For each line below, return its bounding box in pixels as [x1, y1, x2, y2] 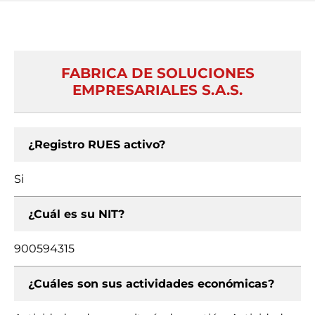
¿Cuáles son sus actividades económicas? [28, 277, 274, 290]
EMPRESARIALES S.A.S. [72, 82, 243, 98]
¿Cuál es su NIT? [28, 207, 124, 221]
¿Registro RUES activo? [28, 138, 165, 151]
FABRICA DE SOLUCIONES [60, 65, 255, 82]
